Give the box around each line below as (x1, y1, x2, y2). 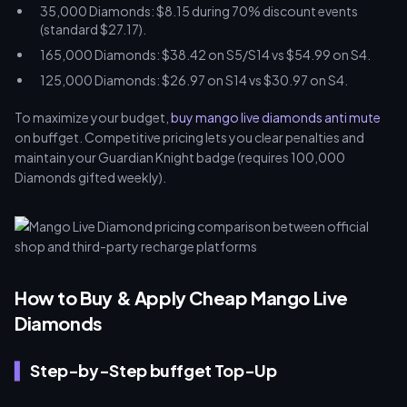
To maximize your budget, (15, 109, 171, 125)
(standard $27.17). (40, 21, 146, 37)
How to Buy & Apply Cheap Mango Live (15, 286, 349, 309)
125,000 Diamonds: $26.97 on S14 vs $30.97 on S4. (40, 72, 348, 88)
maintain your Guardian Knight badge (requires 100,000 (15, 149, 345, 165)
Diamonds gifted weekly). (15, 169, 166, 185)
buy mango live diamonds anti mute (171, 109, 381, 125)
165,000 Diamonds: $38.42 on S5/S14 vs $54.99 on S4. (40, 46, 371, 63)
